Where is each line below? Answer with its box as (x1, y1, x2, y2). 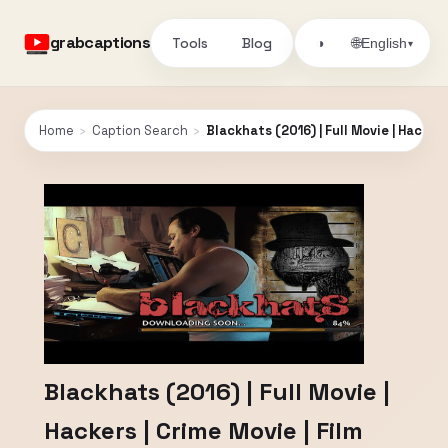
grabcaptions (50, 32, 151, 53)
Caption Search (92, 122, 188, 139)
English (361, 35, 408, 51)
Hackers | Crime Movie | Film (44, 415, 363, 446)
